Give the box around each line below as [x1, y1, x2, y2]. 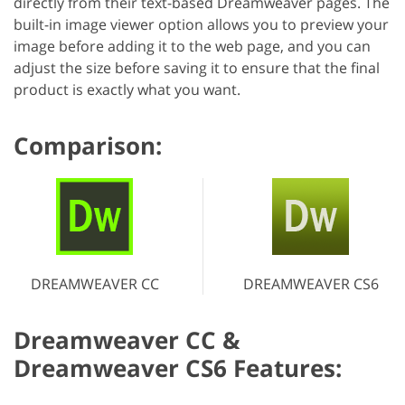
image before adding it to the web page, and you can [14, 36, 371, 57]
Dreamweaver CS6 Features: [14, 352, 342, 385]
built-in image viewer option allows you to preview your [14, 14, 389, 35]
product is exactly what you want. [14, 80, 240, 100]
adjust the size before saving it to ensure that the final [14, 58, 380, 79]
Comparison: [14, 129, 162, 163]
